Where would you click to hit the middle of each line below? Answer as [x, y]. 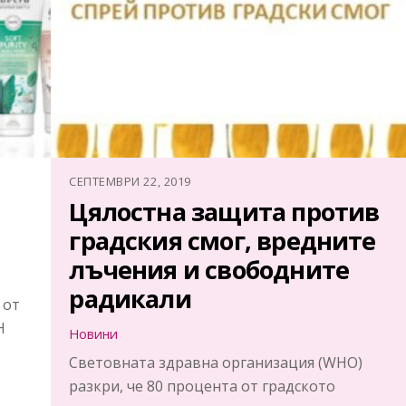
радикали [130, 298]
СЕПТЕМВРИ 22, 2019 [130, 181]
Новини [94, 333]
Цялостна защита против [224, 211]
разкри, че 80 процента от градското [203, 386]
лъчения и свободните [209, 269]
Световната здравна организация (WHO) [216, 362]
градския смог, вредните [222, 240]
